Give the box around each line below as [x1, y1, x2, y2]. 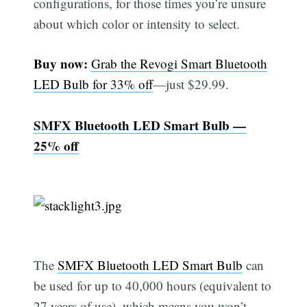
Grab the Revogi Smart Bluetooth [91, 55, 268, 73]
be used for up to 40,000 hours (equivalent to [34, 277, 272, 295]
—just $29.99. [153, 75, 230, 93]
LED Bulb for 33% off [34, 75, 153, 93]
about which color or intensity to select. [34, 14, 241, 32]
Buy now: [34, 54, 88, 73]
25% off [34, 136, 79, 156]
